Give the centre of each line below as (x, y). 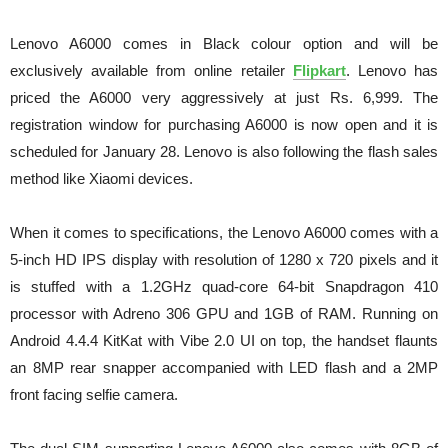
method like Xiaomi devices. (101, 178)
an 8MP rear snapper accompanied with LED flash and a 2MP (224, 367)
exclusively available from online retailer (151, 70)
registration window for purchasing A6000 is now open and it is (224, 124)
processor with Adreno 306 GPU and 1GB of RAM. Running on (224, 313)
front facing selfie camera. (94, 394)
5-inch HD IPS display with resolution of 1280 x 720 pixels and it (224, 259)
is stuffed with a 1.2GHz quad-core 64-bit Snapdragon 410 (224, 286)
